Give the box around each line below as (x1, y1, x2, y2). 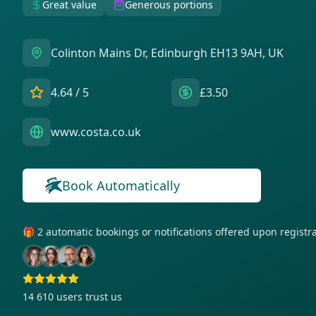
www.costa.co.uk (51, 124, 141, 140)
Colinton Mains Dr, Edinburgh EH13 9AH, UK (51, 45, 284, 61)
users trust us (56, 290, 122, 303)
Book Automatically (62, 177, 180, 194)
